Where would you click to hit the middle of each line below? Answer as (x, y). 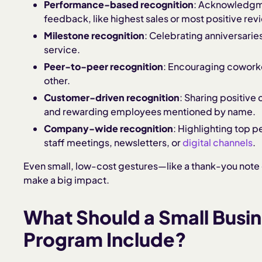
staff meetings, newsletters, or (113, 142)
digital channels (218, 142)
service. (62, 50)
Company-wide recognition (109, 128)
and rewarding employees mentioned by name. (150, 111)
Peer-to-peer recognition (104, 66)
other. (57, 80)
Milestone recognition (94, 36)
